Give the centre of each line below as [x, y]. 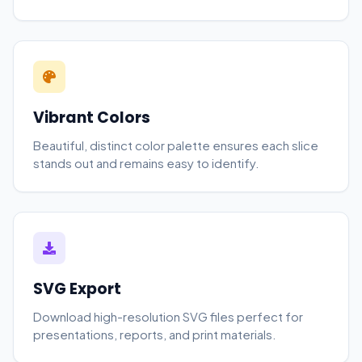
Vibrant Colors [92, 118]
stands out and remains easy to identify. [146, 163]
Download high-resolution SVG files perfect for [168, 316]
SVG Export [77, 289]
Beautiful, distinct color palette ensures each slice [176, 145]
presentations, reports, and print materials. [155, 334]
